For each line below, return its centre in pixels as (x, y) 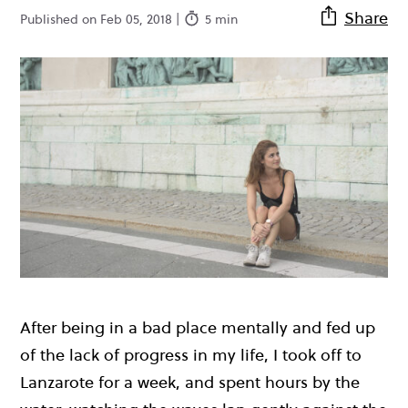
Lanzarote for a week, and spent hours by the (190, 382)
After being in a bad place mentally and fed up (198, 328)
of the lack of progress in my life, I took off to (191, 355)
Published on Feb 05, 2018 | (102, 19)
